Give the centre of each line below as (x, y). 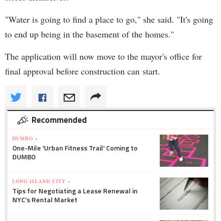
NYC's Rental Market (45, 199)
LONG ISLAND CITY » (41, 181)
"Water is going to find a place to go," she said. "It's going (109, 19)
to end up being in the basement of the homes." (90, 34)
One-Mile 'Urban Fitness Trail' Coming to (75, 147)
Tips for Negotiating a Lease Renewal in (75, 190)
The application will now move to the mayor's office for (103, 56)
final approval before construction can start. (83, 71)
